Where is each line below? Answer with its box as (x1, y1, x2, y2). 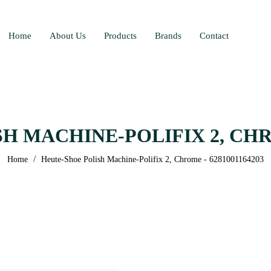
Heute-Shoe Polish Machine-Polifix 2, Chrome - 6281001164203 (41, 155, 264, 165)
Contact (200, 30, 229, 41)
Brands (155, 30, 181, 41)
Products (104, 30, 137, 41)
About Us (50, 30, 86, 41)
